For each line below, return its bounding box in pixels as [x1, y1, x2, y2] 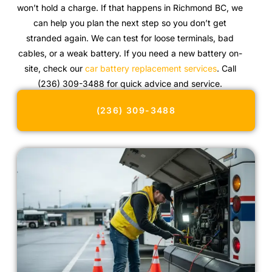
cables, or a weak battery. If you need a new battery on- [18, 47, 242, 58]
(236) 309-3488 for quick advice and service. [38, 78, 223, 89]
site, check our [24, 63, 85, 73]
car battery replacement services [84, 63, 217, 73]
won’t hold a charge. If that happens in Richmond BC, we [17, 2, 243, 13]
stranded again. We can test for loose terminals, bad [26, 32, 234, 43]
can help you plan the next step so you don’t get [33, 17, 227, 28]
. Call [216, 63, 236, 73]
